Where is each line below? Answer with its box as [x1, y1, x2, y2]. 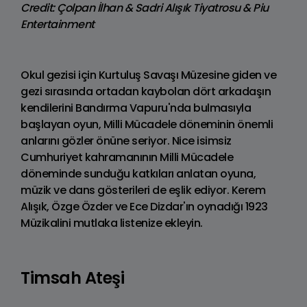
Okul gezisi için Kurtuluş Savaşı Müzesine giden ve [21, 66, 276, 83]
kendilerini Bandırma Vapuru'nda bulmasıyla [21, 99, 251, 116]
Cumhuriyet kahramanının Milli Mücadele [21, 149, 233, 165]
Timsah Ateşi [21, 266, 124, 289]
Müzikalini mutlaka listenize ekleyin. [21, 214, 203, 231]
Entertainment [21, 16, 95, 32]
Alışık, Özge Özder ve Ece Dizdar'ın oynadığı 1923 [21, 198, 268, 214]
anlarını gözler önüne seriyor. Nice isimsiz [21, 132, 232, 149]
